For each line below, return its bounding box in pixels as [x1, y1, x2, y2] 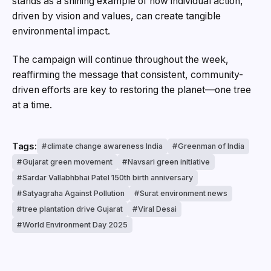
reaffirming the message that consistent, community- [12, 69, 243, 81]
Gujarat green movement [22, 157, 113, 166]
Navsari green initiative [128, 157, 210, 166]
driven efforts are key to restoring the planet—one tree [12, 84, 251, 96]
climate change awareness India [47, 141, 163, 151]
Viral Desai [138, 204, 177, 214]
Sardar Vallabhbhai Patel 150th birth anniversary [22, 172, 193, 182]
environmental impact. [12, 25, 110, 37]
